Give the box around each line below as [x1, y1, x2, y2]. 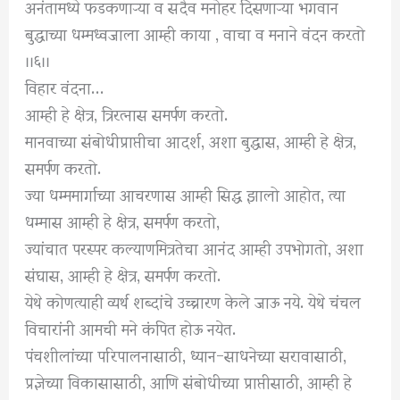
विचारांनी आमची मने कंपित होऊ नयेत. [25, 304, 237, 352]
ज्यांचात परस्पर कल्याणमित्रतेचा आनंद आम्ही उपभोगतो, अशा [25, 223, 364, 271]
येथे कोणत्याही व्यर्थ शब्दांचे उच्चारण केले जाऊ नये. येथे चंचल [25, 277, 362, 325]
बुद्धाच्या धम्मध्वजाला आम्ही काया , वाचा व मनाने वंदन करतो [25, 9, 366, 57]
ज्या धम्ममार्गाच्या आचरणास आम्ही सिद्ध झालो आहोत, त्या [25, 170, 346, 218]
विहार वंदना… [25, 62, 104, 111]
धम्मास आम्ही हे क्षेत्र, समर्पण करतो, [25, 196, 221, 245]
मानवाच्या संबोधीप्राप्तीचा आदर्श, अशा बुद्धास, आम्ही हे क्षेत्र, [25, 116, 357, 164]
